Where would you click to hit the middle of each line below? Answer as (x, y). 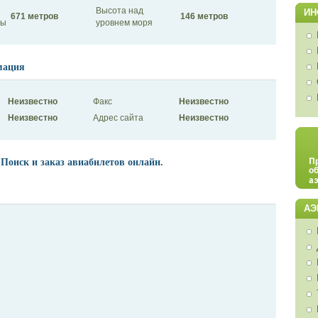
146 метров (204, 16)
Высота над (119, 10)
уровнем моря (124, 22)
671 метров (34, 16)
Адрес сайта (118, 118)
